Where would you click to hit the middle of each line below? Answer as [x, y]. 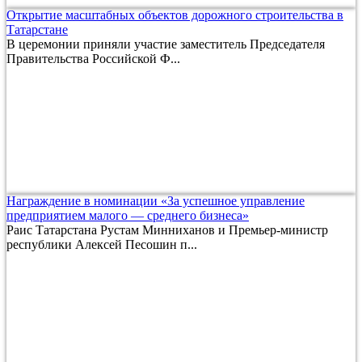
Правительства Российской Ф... [93, 59]
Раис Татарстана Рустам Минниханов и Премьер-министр [167, 230]
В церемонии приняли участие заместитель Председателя [166, 44]
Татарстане [37, 30]
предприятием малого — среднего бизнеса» [128, 216]
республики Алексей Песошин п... [102, 245]
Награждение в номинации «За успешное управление [156, 201]
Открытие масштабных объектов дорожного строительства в [175, 15]
